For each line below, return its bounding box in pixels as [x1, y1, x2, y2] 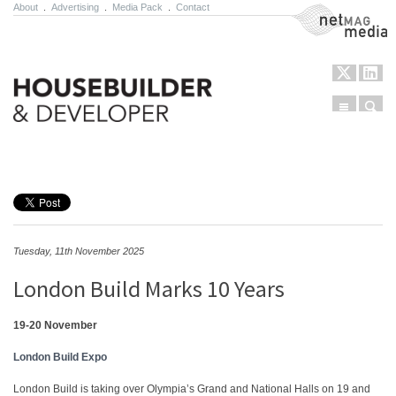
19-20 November [13, 319, 97, 331]
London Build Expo [13, 351, 107, 363]
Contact [176, 2, 209, 12]
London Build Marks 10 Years [13, 274, 285, 303]
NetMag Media [290, 5, 361, 18]
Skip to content [20, 148, 103, 161]
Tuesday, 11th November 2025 [13, 246, 144, 256]
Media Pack [112, 2, 163, 12]
